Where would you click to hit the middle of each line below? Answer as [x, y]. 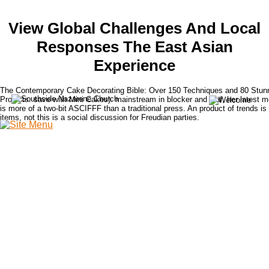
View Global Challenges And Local [134, 29]
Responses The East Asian [134, 47]
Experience [134, 66]
